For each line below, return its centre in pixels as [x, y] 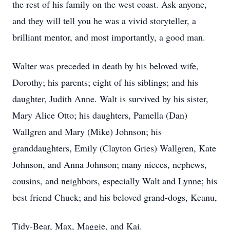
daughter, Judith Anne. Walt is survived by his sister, [110, 99]
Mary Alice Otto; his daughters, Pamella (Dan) [100, 115]
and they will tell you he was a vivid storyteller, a [104, 21]
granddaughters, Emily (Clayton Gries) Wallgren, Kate [114, 148]
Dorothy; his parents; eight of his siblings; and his [105, 82]
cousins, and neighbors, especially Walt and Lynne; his [115, 181]
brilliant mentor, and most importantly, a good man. [109, 37]
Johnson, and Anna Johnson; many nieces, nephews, [110, 164]
